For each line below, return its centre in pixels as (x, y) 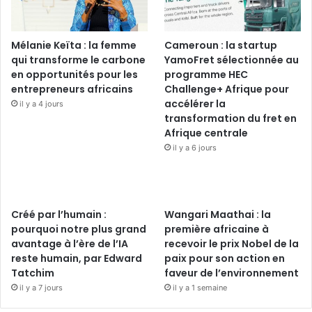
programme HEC (206, 74)
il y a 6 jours (195, 147)
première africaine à (217, 229)
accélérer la (195, 103)
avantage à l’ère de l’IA (70, 243)
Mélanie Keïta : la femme (74, 45)
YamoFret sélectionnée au (232, 60)
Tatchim (33, 273)
